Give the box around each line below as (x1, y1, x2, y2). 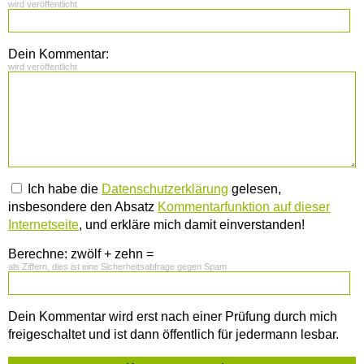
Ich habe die (24, 182, 102, 197)
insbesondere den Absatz (8, 200, 158, 214)
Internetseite (8, 218, 79, 232)
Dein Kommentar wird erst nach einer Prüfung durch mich (8, 310, 337, 324)
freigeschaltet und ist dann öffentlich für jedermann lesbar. (8, 327, 339, 342)
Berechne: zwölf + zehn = (8, 247, 154, 262)
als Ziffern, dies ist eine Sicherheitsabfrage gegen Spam (8, 262, 227, 272)
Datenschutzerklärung (102, 182, 228, 197)
